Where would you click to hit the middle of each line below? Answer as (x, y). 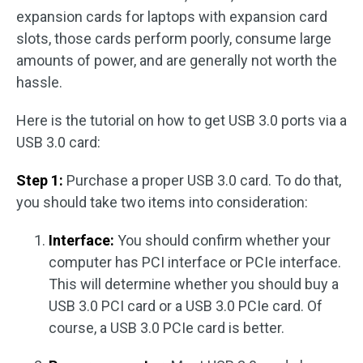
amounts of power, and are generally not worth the (177, 60)
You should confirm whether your (222, 240)
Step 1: (40, 180)
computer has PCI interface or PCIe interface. (195, 262)
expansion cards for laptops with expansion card (172, 17)
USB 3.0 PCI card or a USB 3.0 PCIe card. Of (186, 306)
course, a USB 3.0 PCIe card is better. (167, 328)
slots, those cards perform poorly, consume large (174, 38)
